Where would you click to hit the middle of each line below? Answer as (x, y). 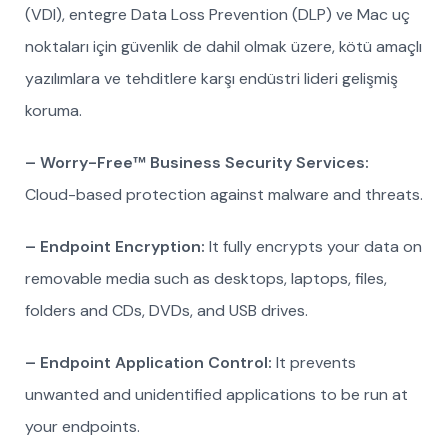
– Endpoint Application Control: (150, 362)
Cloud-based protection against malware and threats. (224, 194)
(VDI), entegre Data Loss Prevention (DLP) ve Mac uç (217, 14)
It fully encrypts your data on (313, 246)
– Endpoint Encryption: (115, 246)
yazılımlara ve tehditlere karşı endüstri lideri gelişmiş (211, 78)
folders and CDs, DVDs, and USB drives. (166, 310)
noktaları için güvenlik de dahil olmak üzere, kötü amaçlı (223, 46)
